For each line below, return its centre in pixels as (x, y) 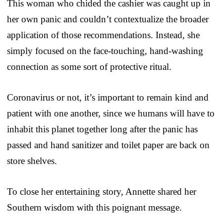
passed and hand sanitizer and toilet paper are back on (108, 145)
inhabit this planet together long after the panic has (102, 129)
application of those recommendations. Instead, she (103, 35)
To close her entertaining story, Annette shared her (102, 191)
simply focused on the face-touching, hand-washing (105, 51)
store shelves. (32, 161)
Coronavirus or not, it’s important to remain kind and (108, 97)
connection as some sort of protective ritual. (89, 66)
